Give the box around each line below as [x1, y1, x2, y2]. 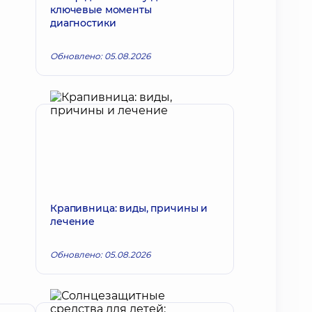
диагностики [50, 17, 116, 29]
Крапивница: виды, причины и [50, 202, 208, 214]
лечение [50, 215, 95, 228]
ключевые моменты [50, 3, 152, 16]
